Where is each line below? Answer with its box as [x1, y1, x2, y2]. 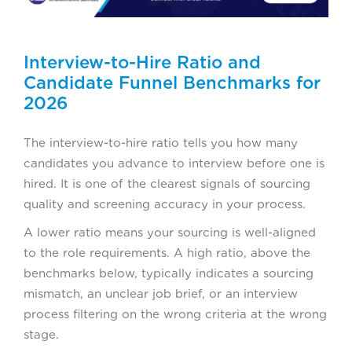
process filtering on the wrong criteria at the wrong [24, 306, 327, 321]
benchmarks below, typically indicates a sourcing [24, 266, 313, 280]
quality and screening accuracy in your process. [24, 196, 306, 211]
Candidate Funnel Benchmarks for [24, 71, 321, 93]
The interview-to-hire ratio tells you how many [24, 135, 298, 150]
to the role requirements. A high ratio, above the [24, 245, 310, 260]
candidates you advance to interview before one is [24, 156, 324, 170]
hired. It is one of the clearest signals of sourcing [24, 176, 310, 191]
